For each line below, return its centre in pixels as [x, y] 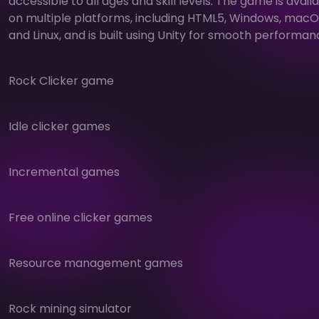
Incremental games [64, 172]
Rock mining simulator [70, 308]
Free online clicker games [80, 217]
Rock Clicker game [61, 80]
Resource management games [96, 263]
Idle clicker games [59, 126]
